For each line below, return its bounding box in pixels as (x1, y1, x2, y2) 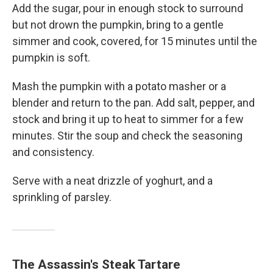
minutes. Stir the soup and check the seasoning (12, 129, 243, 142)
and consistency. (12, 145, 94, 158)
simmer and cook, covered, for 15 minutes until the (12, 34, 257, 48)
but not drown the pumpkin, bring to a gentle (12, 18, 224, 31)
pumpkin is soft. (12, 51, 90, 64)
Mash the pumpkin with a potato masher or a (12, 79, 226, 93)
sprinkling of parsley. (12, 190, 112, 204)
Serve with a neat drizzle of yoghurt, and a (12, 174, 213, 187)
